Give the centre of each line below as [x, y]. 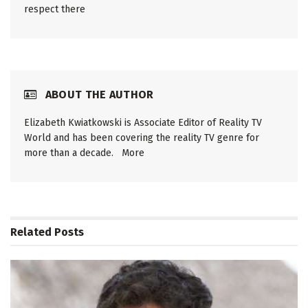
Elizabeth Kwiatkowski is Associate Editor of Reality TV [143, 122]
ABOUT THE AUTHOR [98, 94]
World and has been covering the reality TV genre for [142, 137]
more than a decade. [73, 153]
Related [31, 232]
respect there [55, 9]
